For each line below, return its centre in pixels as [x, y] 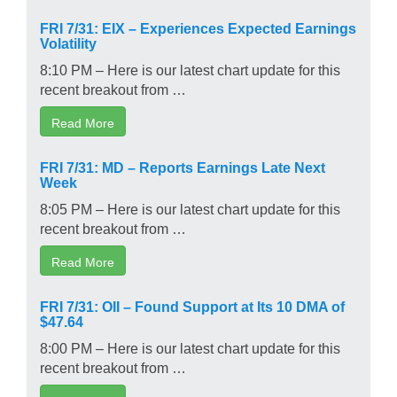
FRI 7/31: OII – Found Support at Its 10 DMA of [192, 305]
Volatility [68, 42]
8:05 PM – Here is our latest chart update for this [190, 208]
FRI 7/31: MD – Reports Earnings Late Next [183, 166]
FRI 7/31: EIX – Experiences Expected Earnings [198, 27]
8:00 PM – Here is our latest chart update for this [190, 347]
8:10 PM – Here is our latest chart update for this [190, 69]
